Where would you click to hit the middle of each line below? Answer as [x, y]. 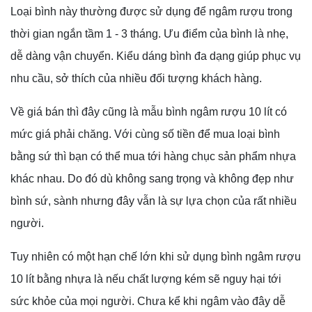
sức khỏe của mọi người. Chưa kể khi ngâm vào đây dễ [148, 302]
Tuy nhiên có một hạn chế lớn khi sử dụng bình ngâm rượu [156, 257]
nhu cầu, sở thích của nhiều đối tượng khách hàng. [136, 79]
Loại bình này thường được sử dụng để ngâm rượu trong [151, 12]
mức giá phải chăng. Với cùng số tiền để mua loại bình [145, 134]
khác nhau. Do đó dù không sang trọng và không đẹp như [152, 179]
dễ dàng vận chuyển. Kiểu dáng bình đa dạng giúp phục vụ [156, 56]
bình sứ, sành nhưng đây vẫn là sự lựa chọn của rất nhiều [154, 201]
